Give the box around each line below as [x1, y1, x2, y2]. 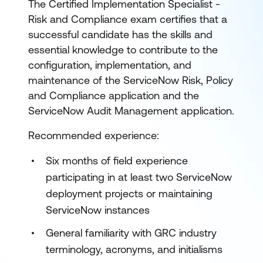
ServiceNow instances [46, 204, 150, 216]
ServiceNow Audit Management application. [28, 104, 234, 117]
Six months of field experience [46, 154, 188, 167]
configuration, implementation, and [28, 59, 191, 71]
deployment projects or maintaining [46, 187, 213, 200]
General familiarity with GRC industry [46, 227, 217, 239]
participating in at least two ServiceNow [46, 171, 232, 183]
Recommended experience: [28, 129, 159, 141]
